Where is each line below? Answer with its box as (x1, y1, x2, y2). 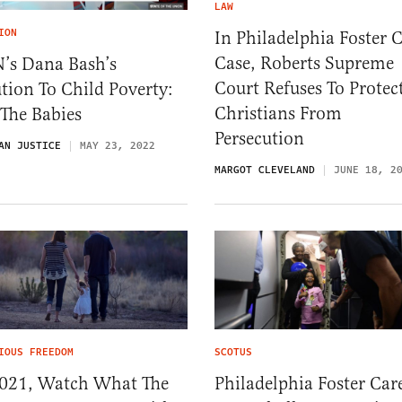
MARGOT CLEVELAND (214, 162, 315, 179)
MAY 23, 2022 (80, 137, 155, 153)
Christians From (214, 102, 342, 126)
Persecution (214, 127, 304, 151)
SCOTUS (214, 344, 252, 360)
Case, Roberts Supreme (214, 52, 394, 75)
